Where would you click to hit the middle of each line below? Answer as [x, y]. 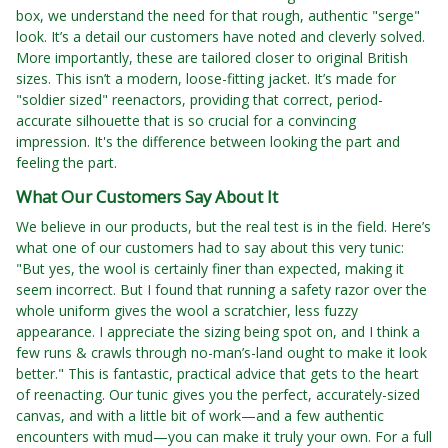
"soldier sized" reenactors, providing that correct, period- [199, 100]
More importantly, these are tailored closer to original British [212, 58]
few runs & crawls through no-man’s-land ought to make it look [221, 353]
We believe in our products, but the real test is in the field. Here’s [223, 227]
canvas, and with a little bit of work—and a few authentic [200, 416]
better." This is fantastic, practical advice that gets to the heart [217, 374]
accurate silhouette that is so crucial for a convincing [186, 121]
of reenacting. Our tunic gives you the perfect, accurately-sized [218, 395]
